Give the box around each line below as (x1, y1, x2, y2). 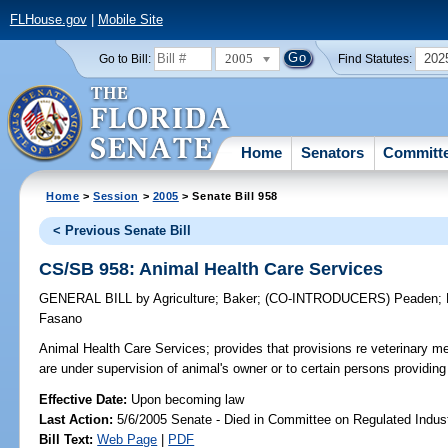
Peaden (394, 291, 439, 307)
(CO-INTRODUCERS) (265, 291, 395, 307)
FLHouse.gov (9, 12, 87, 28)
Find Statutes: (338, 52, 413, 65)
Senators (301, 143, 365, 161)
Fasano (39, 311, 83, 327)
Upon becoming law (131, 391, 245, 407)
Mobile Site (97, 12, 163, 28)
